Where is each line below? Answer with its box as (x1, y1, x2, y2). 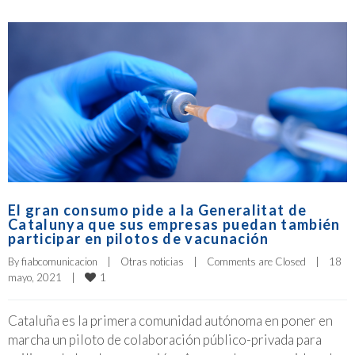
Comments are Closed (207, 255, 306, 269)
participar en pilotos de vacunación (8, 230, 269, 248)
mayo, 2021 (8, 271, 71, 284)
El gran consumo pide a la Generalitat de (8, 201, 307, 219)
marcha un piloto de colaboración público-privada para (8, 331, 322, 349)
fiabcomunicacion (21, 255, 97, 269)
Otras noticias (120, 255, 184, 269)
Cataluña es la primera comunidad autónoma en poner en (8, 312, 333, 330)
